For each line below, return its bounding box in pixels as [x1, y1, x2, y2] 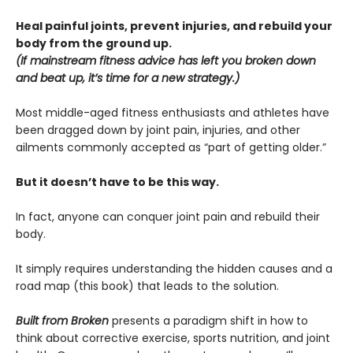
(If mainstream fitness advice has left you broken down [16, 53, 316, 69]
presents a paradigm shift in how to [109, 313, 308, 329]
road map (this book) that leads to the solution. [16, 278, 279, 294]
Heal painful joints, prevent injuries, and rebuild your [16, 18, 333, 34]
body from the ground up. [16, 35, 172, 51]
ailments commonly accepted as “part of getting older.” [16, 139, 326, 155]
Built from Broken [16, 313, 109, 329]
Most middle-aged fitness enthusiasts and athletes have [16, 105, 329, 121]
